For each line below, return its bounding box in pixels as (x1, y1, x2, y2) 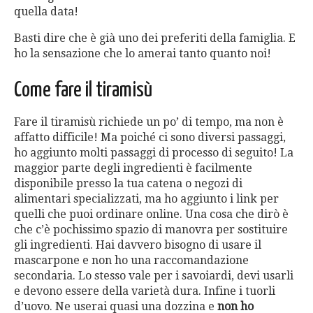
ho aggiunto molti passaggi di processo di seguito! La (14, 146, 293, 160)
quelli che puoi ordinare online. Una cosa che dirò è (14, 208, 289, 221)
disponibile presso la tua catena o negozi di (14, 177, 242, 191)
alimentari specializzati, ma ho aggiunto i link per (14, 192, 279, 206)
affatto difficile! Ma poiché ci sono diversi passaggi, (14, 131, 286, 145)
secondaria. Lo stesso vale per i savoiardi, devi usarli (14, 269, 293, 283)
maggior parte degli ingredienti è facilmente (14, 161, 252, 175)
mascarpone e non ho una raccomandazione (14, 254, 249, 268)
